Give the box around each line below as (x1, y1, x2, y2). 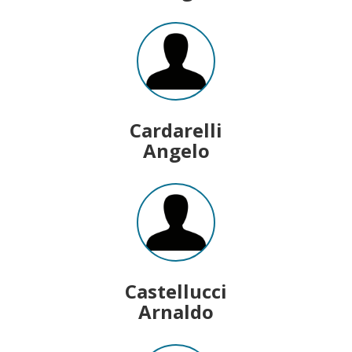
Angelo (142, 137, 210, 163)
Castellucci (125, 277, 227, 304)
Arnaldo (138, 298, 214, 324)
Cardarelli (130, 116, 222, 143)
